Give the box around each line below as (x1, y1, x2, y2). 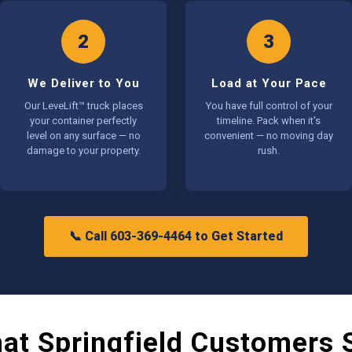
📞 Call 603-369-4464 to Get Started (69, 229, 283, 244)
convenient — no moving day (204, 130, 333, 141)
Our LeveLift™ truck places (24, 100, 143, 112)
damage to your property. (26, 145, 141, 156)
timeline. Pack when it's (217, 115, 321, 126)
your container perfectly (30, 115, 137, 126)
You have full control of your (205, 100, 332, 112)
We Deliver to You (27, 76, 140, 90)
